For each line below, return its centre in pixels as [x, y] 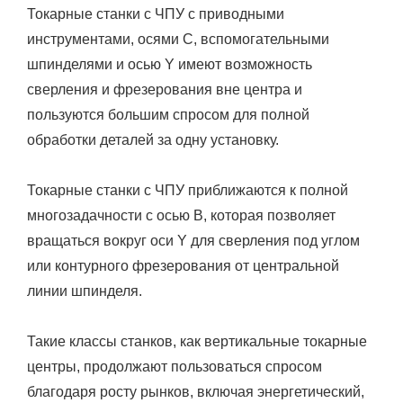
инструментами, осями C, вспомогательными [178, 39]
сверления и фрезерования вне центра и [165, 89]
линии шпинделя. [85, 291]
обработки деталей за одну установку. [153, 139]
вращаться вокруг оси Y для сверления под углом [193, 240]
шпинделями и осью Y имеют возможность [170, 64]
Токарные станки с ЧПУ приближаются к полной [188, 190]
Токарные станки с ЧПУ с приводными [156, 13]
